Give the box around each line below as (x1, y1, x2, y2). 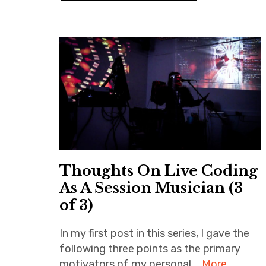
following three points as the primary (59, 242, 240, 256)
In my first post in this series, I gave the (59, 227, 249, 240)
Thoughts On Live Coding (59, 162, 258, 180)
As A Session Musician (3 (59, 179, 243, 197)
